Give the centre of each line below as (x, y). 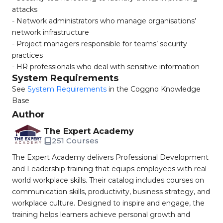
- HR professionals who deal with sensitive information (106, 67)
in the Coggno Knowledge (154, 89)
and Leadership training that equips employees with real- (111, 169)
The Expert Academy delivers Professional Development (110, 157)
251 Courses (75, 141)
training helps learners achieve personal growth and (101, 215)
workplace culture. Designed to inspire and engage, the (108, 203)
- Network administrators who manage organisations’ (104, 21)
